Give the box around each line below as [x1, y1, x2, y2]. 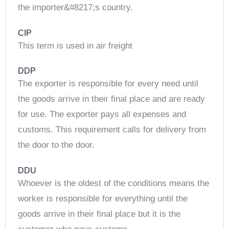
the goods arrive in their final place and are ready [18, 94, 205, 104]
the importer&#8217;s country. [18, 3, 133, 13]
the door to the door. [18, 140, 95, 150]
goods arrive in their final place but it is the [18, 209, 180, 219]
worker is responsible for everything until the [18, 193, 188, 203]
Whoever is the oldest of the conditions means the [18, 178, 209, 188]
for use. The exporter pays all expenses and [18, 109, 186, 120]
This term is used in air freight [18, 40, 132, 51]
